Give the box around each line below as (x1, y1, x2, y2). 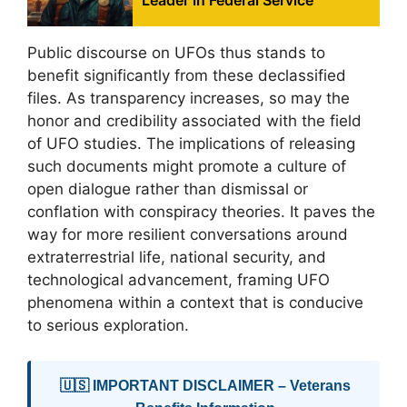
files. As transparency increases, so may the (27, 89, 350, 108)
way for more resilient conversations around (27, 225, 348, 244)
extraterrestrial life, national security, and (27, 248, 326, 267)
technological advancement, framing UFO (27, 271, 330, 290)
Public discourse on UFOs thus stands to (27, 44, 325, 63)
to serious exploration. (27, 316, 189, 335)
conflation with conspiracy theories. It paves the (27, 203, 375, 222)
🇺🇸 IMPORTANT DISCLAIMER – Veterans (60, 377, 351, 393)
